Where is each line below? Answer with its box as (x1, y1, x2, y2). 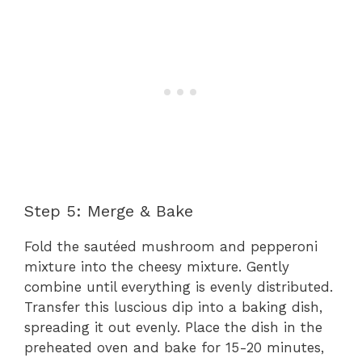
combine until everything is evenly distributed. (24, 279, 333, 296)
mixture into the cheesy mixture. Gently (24, 259, 289, 276)
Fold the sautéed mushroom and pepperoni (24, 238, 318, 255)
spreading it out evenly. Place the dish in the (24, 319, 322, 336)
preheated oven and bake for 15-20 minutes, (24, 339, 324, 356)
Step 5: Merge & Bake (24, 201, 193, 221)
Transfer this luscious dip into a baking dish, (24, 299, 322, 316)
